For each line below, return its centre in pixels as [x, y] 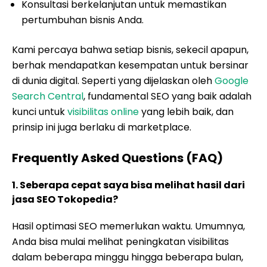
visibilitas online [103, 112]
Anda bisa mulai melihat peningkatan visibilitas [120, 242]
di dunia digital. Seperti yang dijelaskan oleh [113, 81]
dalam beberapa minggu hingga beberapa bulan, [128, 257]
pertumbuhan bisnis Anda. [83, 20]
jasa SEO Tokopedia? [65, 199]
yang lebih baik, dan [186, 112]
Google [232, 81]
